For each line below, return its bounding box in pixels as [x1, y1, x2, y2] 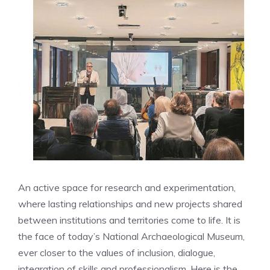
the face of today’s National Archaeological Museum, [18, 230, 245, 242]
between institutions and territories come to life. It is [18, 213, 240, 226]
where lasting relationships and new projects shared [18, 197, 242, 210]
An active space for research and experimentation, [18, 181, 236, 193]
